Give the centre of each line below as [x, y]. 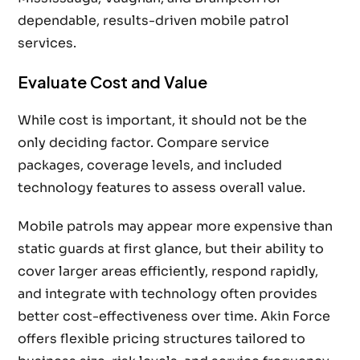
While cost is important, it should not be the [163, 121]
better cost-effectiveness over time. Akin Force [174, 317]
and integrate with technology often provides [168, 294]
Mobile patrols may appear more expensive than [176, 227]
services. [47, 43]
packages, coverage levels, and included [150, 166]
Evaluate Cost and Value [113, 82]
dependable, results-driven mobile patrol [154, 21]
